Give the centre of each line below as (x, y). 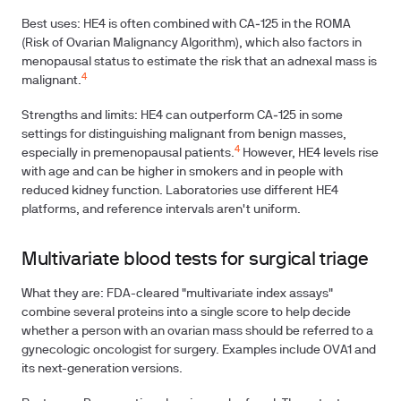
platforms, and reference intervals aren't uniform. (161, 210)
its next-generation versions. (102, 369)
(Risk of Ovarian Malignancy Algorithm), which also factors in (192, 43)
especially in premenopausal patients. (128, 154)
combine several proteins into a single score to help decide (186, 313)
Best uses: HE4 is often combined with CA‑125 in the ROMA (186, 25)
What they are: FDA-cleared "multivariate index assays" (177, 294)
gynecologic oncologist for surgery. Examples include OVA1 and (199, 350)
